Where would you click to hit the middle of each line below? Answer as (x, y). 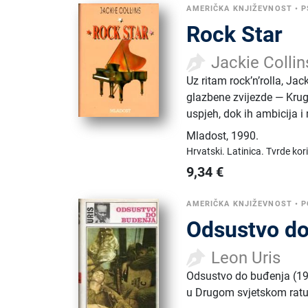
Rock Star (235, 34)
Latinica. (247, 151)
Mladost (207, 135)
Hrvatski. (207, 151)
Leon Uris (246, 257)
